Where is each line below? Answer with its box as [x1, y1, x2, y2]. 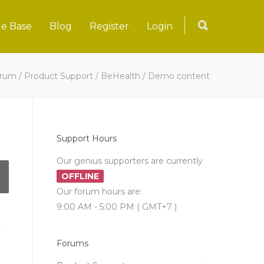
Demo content [148, 71, 210, 81]
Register [90, 21, 129, 32]
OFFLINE [61, 171, 99, 181]
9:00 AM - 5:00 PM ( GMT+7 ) [57, 202, 177, 212]
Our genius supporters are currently [57, 156, 203, 166]
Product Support [24, 71, 93, 81]
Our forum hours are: [57, 186, 142, 197]
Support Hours [57, 133, 117, 144]
